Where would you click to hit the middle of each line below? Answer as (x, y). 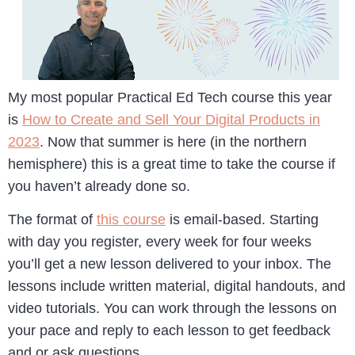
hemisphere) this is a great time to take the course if (172, 164)
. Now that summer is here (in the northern (173, 142)
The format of (52, 220)
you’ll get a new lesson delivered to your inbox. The (170, 264)
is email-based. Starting (242, 220)
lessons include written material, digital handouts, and (177, 286)
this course (131, 220)
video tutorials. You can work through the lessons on (172, 309)
